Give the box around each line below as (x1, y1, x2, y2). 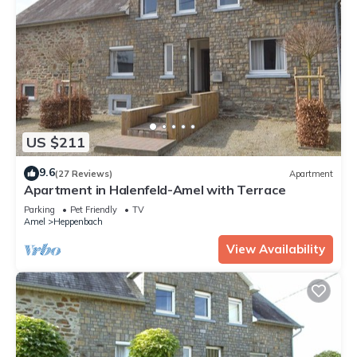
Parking (24, 204, 55, 216)
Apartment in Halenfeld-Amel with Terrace (24, 182, 286, 198)
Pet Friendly (70, 204, 117, 216)
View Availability (226, 241, 325, 257)
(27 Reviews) (55, 167, 112, 179)
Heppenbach (53, 216, 103, 228)
